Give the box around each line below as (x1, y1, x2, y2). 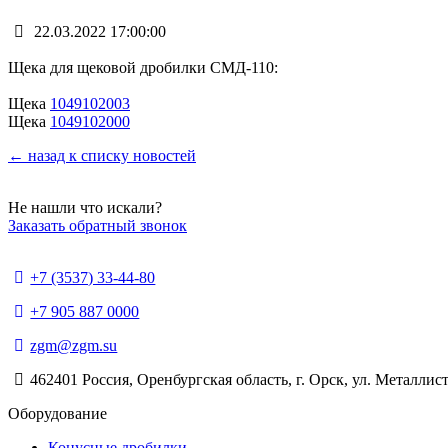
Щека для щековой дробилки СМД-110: (8, 58, 278, 76)
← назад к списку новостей (8, 146, 196, 164)
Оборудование (8, 404, 107, 422)
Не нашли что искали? (8, 198, 162, 216)
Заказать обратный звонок (8, 216, 187, 234)
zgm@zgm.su (30, 336, 118, 354)
